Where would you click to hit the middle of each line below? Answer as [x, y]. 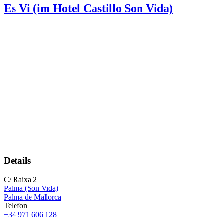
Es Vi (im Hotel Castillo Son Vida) [88, 8]
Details [17, 161]
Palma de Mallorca [32, 197]
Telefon [15, 206]
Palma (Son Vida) [31, 188]
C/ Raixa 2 [20, 180]
